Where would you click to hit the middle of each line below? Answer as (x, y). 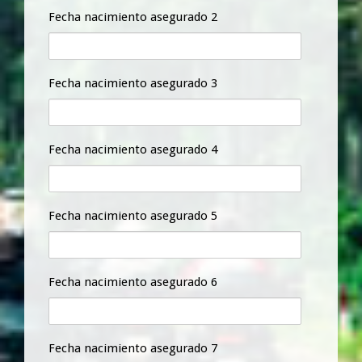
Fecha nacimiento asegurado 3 (133, 83)
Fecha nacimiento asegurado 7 (133, 348)
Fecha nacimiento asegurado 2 (133, 17)
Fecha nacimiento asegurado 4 (133, 149)
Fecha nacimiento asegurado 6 (133, 282)
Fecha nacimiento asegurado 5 (133, 215)
